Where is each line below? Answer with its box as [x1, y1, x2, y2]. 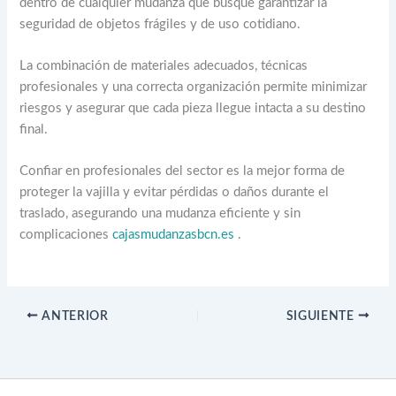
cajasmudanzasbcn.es [112, 228, 235, 242]
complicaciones [19, 228, 113, 242]
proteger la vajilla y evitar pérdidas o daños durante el [19, 186, 330, 200]
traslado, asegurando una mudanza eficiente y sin [19, 207, 301, 221]
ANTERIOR [38, 309, 109, 323]
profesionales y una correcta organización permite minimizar [19, 80, 368, 94]
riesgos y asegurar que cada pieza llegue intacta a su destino [19, 101, 367, 115]
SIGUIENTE [286, 309, 358, 323]
